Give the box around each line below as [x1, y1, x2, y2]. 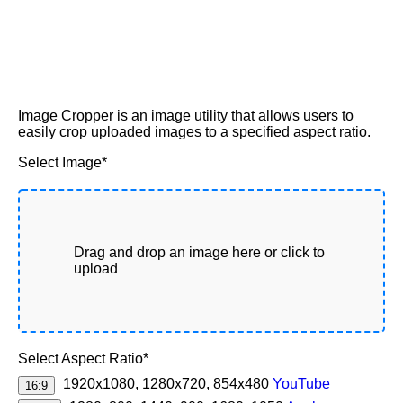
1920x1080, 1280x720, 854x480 [63, 376, 273, 391]
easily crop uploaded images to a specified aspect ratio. [18, 124, 371, 139]
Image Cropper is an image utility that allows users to [18, 108, 354, 123]
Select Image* [18, 155, 107, 170]
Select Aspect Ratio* [18, 351, 148, 366]
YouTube [273, 376, 330, 391]
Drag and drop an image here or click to [74, 245, 325, 260]
